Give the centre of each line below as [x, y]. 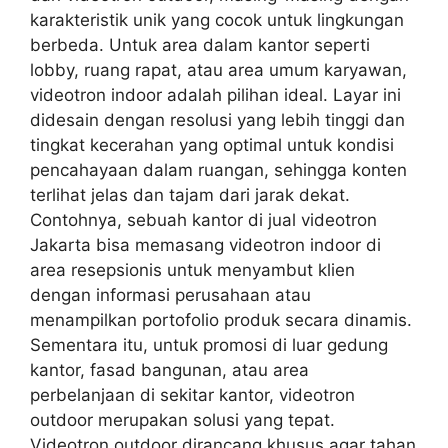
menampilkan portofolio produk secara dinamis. [221, 319]
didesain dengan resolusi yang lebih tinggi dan [217, 119]
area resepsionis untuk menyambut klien [192, 269]
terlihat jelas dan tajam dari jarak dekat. [190, 194]
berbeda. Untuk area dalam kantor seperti [200, 44]
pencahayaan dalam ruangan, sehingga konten [218, 169]
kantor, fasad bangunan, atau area [169, 369]
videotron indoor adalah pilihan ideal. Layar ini [215, 94]
